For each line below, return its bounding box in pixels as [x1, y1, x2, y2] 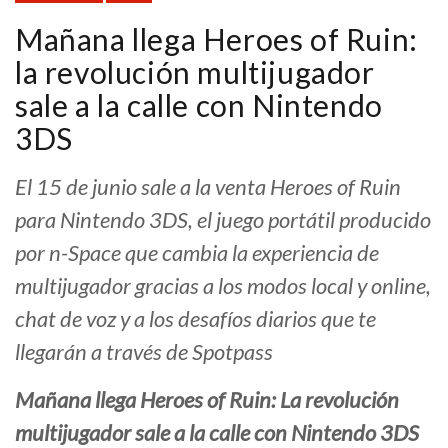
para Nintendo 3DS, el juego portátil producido [15, 206, 431, 234]
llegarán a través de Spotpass [15, 338, 273, 366]
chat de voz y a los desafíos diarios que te [15, 305, 376, 333]
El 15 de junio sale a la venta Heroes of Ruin [15, 173, 401, 201]
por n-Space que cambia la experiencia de [15, 239, 379, 267]
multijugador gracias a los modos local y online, [15, 272, 431, 300]
